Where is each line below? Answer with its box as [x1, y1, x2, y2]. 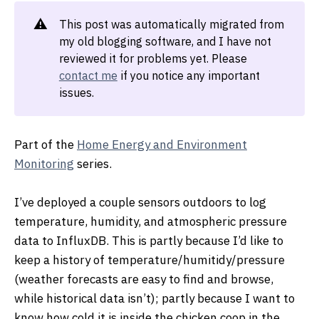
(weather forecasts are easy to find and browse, [14, 271, 273, 288]
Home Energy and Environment [77, 136, 247, 152]
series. [74, 155, 112, 172]
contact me [58, 68, 117, 83]
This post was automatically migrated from [58, 16, 284, 32]
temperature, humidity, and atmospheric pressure [14, 214, 287, 230]
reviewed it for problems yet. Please [58, 51, 247, 66]
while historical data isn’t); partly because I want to [14, 291, 295, 307]
